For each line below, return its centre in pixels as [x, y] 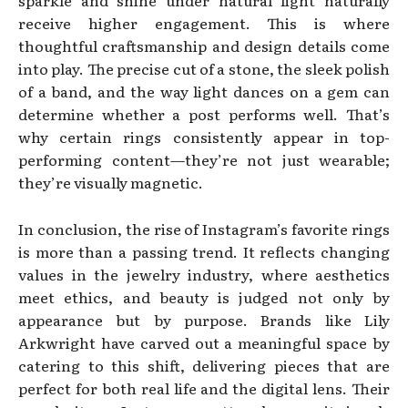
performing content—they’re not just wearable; [204, 159]
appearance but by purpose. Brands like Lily [204, 319]
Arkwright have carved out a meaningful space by [204, 342]
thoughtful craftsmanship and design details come [204, 45]
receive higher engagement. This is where [204, 22]
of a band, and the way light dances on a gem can [204, 91]
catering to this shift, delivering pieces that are [204, 365]
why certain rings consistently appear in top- [204, 136]
